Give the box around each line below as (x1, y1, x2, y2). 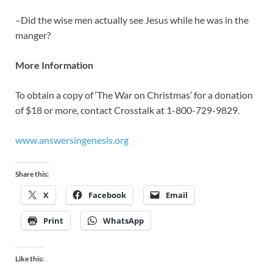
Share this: (15, 169, 49, 179)
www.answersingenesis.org (15, 134, 129, 146)
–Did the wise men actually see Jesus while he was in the (15, 14, 249, 26)
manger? (15, 29, 51, 41)
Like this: (15, 254, 44, 264)
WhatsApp (103, 215, 144, 227)
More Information (15, 59, 93, 71)
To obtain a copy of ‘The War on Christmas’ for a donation (15, 89, 253, 101)
